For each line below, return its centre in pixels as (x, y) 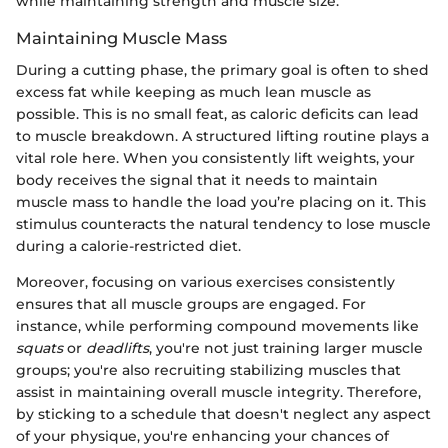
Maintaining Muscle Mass (121, 37)
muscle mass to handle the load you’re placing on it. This (221, 202)
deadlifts (117, 348)
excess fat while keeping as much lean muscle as (193, 92)
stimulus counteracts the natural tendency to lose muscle (223, 224)
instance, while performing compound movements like (217, 326)
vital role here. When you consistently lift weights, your (215, 158)
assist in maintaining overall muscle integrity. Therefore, (218, 392)
